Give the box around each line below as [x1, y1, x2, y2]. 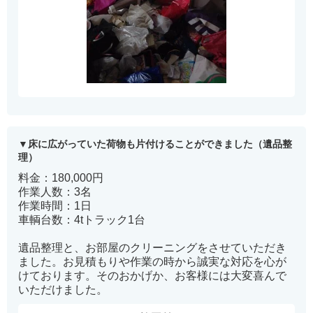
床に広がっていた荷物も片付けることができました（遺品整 [28, 138, 292, 150]
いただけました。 [18, 283, 108, 296]
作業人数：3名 [18, 185, 92, 198]
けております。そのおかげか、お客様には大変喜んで [18, 269, 286, 282]
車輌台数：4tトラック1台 [18, 213, 145, 226]
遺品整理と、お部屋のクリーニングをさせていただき [18, 241, 286, 254]
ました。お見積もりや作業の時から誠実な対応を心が [18, 255, 286, 268]
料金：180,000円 [18, 171, 103, 184]
